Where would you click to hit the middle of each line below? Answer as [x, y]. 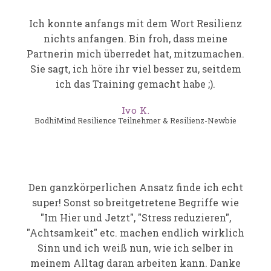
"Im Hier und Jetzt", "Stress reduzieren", [135, 218]
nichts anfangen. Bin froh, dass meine [135, 39]
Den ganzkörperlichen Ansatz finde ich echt [135, 188]
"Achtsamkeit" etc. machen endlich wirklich [135, 233]
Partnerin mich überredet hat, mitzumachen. [135, 54]
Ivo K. [135, 110]
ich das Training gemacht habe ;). [135, 84]
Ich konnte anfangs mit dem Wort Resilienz [135, 24]
